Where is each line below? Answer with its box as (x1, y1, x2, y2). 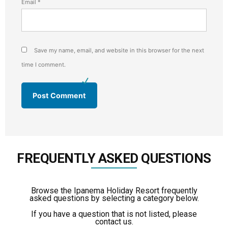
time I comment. (21, 61, 66, 69)
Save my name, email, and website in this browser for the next (34, 47, 204, 54)
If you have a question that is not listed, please (31, 209, 197, 219)
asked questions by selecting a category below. (29, 193, 199, 203)
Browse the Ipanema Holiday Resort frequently (31, 185, 197, 195)
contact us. (95, 216, 133, 226)
